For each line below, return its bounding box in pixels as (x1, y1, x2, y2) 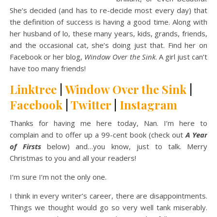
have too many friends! (10, 63, 86, 73)
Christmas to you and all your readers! (10, 153, 136, 163)
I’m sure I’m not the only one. (10, 172, 107, 182)
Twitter (71, 97, 111, 112)
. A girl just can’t (155, 52, 208, 62)
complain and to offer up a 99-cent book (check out (10, 130, 186, 139)
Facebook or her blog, (10, 52, 85, 62)
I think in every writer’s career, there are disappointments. (10, 191, 207, 201)
